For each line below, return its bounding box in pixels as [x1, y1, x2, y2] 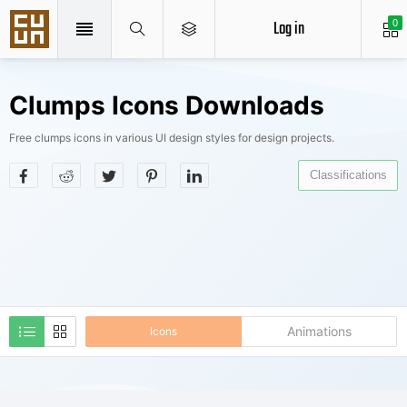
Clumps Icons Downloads [9, 90, 324, 121]
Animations [286, 323, 352, 339]
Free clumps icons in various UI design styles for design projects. [9, 131, 334, 144]
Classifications [309, 168, 387, 182]
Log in [273, 15, 304, 43]
